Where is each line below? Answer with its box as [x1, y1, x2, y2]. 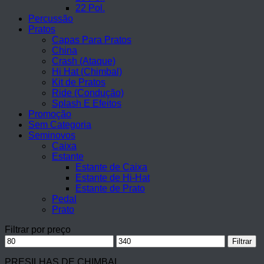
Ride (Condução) [52, 88, 124, 98]
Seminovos [28, 130, 75, 140]
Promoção [28, 109, 71, 119]
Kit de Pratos [52, 77, 105, 87]
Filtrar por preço [5, 225, 71, 235]
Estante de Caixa [75, 162, 147, 172]
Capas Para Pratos [52, 35, 131, 45]
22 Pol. [75, 3, 105, 13]
